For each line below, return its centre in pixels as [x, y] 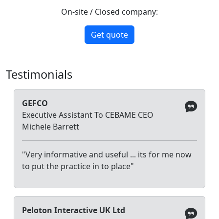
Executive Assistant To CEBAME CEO [88, 115]
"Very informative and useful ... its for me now [107, 154]
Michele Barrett [51, 126]
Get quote [109, 34]
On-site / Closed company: [109, 11]
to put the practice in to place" [78, 166]
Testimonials [39, 74]
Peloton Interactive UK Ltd [74, 210]
